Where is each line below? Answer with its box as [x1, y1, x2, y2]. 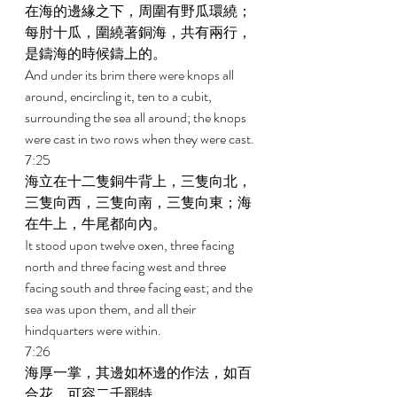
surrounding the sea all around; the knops [25, 107, 249, 128]
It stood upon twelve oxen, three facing [25, 235, 237, 255]
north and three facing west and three [25, 256, 229, 276]
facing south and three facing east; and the [25, 277, 255, 298]
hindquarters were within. [25, 320, 164, 340]
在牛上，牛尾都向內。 [25, 214, 169, 234]
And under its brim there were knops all [25, 65, 237, 85]
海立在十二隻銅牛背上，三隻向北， [25, 171, 252, 191]
